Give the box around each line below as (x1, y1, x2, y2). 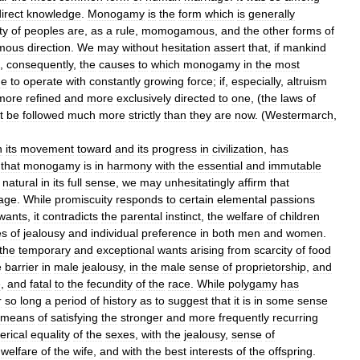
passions (270, 192, 315, 206)
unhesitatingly (165, 175, 235, 189)
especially (231, 74, 280, 88)
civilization (212, 141, 264, 155)
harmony (107, 158, 152, 172)
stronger (121, 310, 163, 324)
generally (248, 6, 295, 20)
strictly (129, 108, 161, 121)
